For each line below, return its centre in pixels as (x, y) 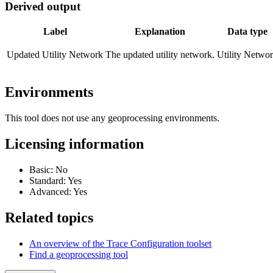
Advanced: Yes (58, 192)
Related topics (49, 218)
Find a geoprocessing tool (79, 254)
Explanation (160, 32)
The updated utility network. (160, 55)
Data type (247, 32)
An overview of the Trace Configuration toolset (120, 243)
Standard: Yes (55, 181)
